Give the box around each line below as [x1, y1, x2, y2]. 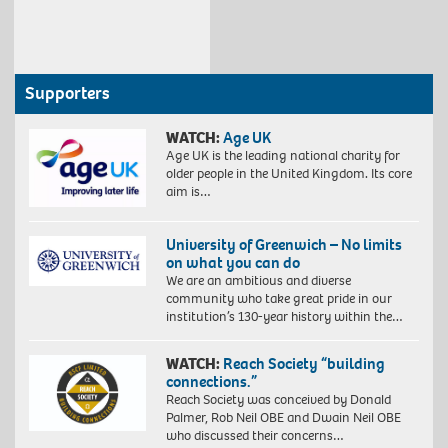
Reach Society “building [222, 352, 385, 374]
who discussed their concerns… [165, 425, 344, 445]
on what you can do [165, 251, 300, 273]
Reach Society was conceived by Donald [165, 389, 391, 409]
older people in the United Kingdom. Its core [165, 164, 412, 184]
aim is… [165, 182, 211, 202]
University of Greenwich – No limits [165, 233, 402, 255]
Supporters [25, 82, 110, 106]
